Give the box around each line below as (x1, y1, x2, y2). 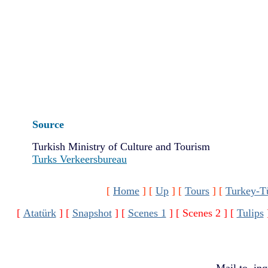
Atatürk (23, 207, 56, 219)
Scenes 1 (127, 207, 166, 219)
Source (32, 118, 64, 130)
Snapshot (72, 207, 112, 219)
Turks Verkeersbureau (32, 153, 127, 165)
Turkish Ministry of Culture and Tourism (32, 140, 210, 153)
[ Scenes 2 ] (175, 207, 227, 219)
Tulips (236, 207, 264, 219)
